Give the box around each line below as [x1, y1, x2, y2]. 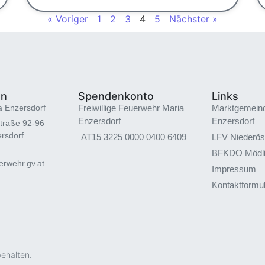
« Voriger [47, 12, 88, 25]
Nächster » [169, 12, 218, 25]
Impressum [212, 163, 257, 174]
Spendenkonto [78, 89, 154, 102]
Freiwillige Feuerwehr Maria [78, 102, 185, 113]
